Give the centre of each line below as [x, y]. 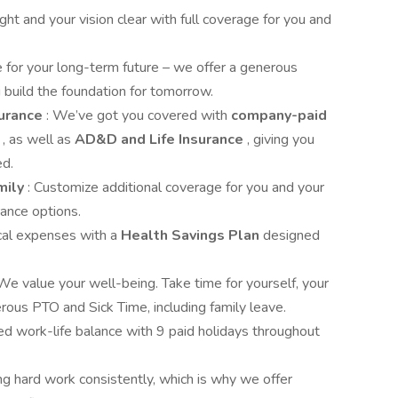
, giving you [281, 139]
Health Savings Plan [192, 235]
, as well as [39, 139]
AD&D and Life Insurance [161, 139]
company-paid [279, 115]
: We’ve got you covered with [139, 115]
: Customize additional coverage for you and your [176, 187]
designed [291, 235]
